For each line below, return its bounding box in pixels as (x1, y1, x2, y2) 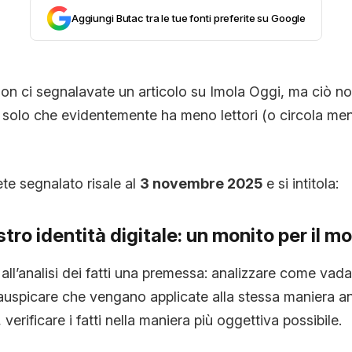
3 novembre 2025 (139, 175, 262, 192)
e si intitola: (262, 175, 339, 192)
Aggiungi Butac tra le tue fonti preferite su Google (71, 12, 306, 25)
